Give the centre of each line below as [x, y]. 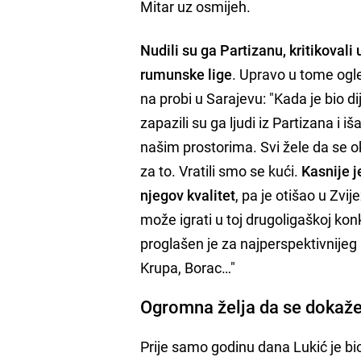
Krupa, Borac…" [188, 267]
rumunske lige [187, 74]
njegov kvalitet [188, 195]
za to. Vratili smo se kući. [221, 170]
